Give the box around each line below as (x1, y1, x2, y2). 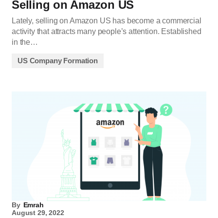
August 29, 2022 (12, 209, 64, 217)
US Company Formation (18, 56, 98, 65)
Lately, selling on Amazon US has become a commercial (12, 17, 201, 25)
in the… (12, 38, 38, 47)
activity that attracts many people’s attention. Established (12, 27, 201, 36)
